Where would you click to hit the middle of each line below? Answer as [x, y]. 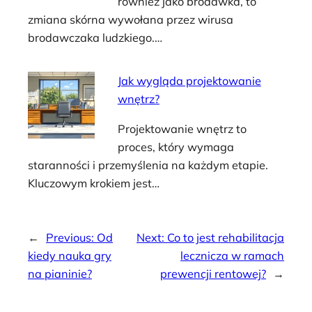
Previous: [71, 237]
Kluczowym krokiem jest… [94, 183]
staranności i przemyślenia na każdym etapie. [148, 165]
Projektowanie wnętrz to [182, 128]
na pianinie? [60, 273]
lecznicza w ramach [232, 255]
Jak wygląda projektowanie [189, 81]
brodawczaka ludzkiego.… [95, 38]
